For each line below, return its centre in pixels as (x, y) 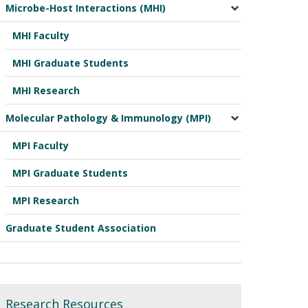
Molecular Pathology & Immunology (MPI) (108, 118)
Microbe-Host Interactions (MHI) (85, 8)
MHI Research (46, 91)
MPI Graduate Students (70, 173)
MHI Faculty (41, 36)
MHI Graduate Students (70, 63)
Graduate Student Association (80, 228)
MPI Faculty (40, 146)
